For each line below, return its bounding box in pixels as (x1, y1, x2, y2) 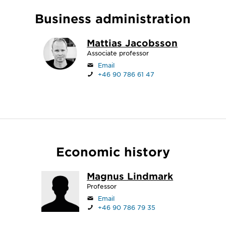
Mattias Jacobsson (87, 37, 178, 48)
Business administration (35, 11, 191, 26)
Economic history (55, 144, 170, 159)
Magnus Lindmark (87, 171, 174, 182)
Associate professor (87, 49, 149, 57)
